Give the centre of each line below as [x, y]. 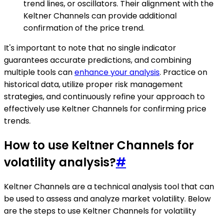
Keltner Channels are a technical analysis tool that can [109, 186]
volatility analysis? [60, 162]
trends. [17, 121]
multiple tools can [39, 72]
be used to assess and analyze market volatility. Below [107, 199]
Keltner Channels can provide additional [100, 16]
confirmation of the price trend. [84, 28]
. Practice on [183, 72]
